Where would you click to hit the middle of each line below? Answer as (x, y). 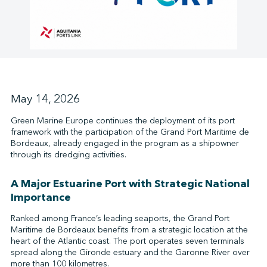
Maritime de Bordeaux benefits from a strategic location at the (129, 230)
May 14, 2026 (45, 99)
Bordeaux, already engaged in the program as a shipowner (125, 143)
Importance (41, 197)
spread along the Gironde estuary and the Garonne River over (130, 252)
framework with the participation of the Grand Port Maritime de (130, 132)
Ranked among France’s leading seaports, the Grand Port (120, 218)
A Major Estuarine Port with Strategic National (130, 184)
